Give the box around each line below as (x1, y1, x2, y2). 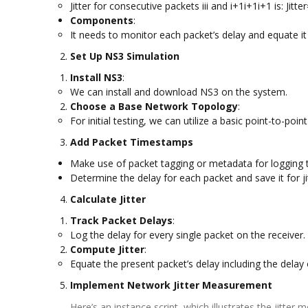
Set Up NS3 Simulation (70, 49, 179, 63)
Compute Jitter (70, 243, 144, 256)
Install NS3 (70, 71, 122, 84)
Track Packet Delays (70, 214, 173, 227)
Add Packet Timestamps (70, 135, 193, 148)
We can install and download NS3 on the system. (70, 85, 287, 98)
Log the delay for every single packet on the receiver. (70, 228, 305, 241)
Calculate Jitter (70, 192, 146, 206)
